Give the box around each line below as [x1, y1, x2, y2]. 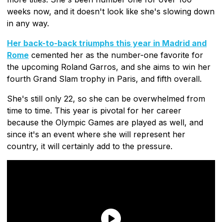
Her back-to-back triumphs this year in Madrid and [7, 38, 207, 48]
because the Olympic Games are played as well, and [7, 117, 203, 127]
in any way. [7, 18, 49, 28]
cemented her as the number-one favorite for [29, 50, 203, 60]
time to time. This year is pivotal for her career [7, 105, 181, 115]
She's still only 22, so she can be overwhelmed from [7, 93, 205, 104]
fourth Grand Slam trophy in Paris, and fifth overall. [7, 73, 202, 84]
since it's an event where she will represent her [7, 129, 185, 139]
